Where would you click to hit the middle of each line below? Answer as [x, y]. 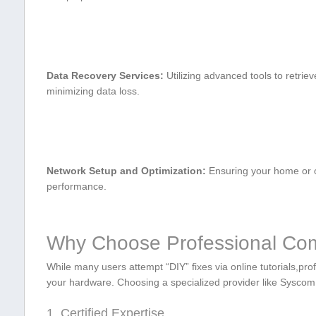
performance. [76, 186]
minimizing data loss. [93, 91]
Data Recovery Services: [105, 75]
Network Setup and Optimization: [126, 170]
